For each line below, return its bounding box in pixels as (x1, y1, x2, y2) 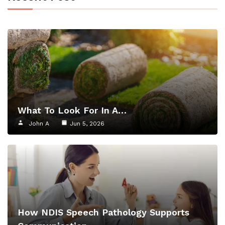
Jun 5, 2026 (70, 120, 104, 128)
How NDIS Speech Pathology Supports (18, 207, 189, 218)
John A (29, 120, 49, 128)
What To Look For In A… (18, 105, 127, 116)
